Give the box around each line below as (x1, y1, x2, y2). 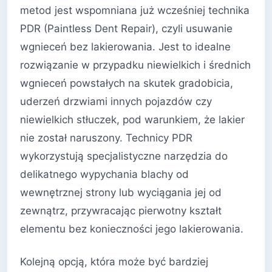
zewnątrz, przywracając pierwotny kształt (20, 205, 222, 217)
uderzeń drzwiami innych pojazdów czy (20, 95, 212, 108)
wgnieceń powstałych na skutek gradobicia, (20, 77, 233, 90)
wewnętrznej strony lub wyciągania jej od (20, 186, 222, 199)
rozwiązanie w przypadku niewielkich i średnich (20, 59, 251, 72)
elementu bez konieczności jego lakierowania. (20, 223, 243, 236)
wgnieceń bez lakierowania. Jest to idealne (20, 41, 231, 53)
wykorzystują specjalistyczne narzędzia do (20, 150, 228, 163)
